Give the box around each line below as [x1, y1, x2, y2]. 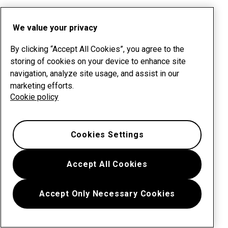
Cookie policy [10, 92, 59, 102]
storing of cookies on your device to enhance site [10, 56, 186, 66]
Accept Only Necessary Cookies [39, 189, 176, 198]
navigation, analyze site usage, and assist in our [10, 69, 179, 78]
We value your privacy [13, 23, 97, 33]
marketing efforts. [10, 81, 74, 91]
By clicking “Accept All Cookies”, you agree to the [10, 44, 184, 54]
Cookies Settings [70, 130, 144, 139]
